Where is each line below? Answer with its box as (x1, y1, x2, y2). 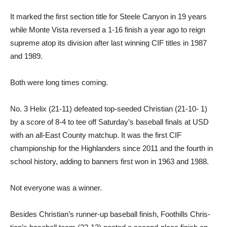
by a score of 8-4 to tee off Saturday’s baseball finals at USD (10, 118, 209, 127)
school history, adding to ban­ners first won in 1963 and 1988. (10, 157, 209, 166)
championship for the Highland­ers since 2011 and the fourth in (10, 144, 213, 153)
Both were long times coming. (10, 78, 108, 87)
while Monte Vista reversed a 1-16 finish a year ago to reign (10, 25, 205, 34)
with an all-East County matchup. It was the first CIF (10, 131, 181, 140)
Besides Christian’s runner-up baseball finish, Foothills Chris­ (10, 210, 210, 219)
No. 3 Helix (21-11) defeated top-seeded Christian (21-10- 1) (10, 104, 207, 113)
